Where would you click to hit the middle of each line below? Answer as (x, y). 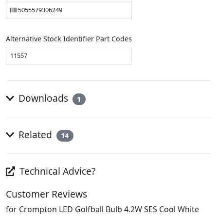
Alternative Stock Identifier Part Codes (69, 39)
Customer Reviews (46, 194)
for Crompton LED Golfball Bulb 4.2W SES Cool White (102, 209)
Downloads (43, 98)
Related (35, 135)
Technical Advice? (56, 171)
